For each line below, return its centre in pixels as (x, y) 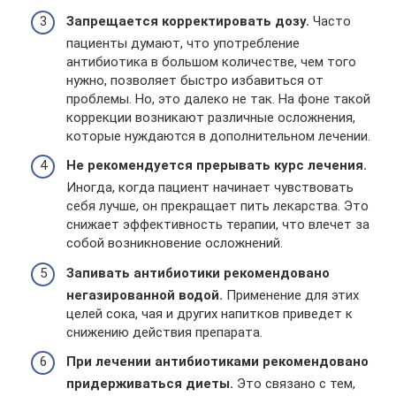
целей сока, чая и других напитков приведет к (209, 313)
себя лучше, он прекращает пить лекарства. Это (217, 206)
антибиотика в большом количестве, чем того (211, 61)
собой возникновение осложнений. (175, 243)
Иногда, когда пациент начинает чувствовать (210, 187)
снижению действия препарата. (164, 332)
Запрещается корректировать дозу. (188, 21)
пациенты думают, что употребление (183, 43)
